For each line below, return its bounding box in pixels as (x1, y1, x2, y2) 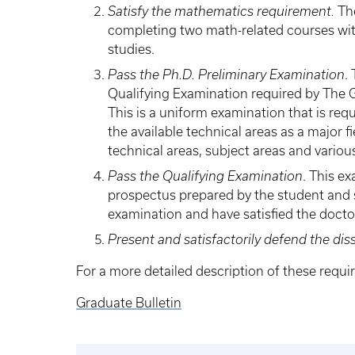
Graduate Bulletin (76, 296, 181, 310)
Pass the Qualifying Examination (108, 169, 303, 183)
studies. (108, 42, 155, 56)
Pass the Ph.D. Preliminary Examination (108, 67, 345, 82)
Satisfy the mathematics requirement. (108, 4, 334, 18)
